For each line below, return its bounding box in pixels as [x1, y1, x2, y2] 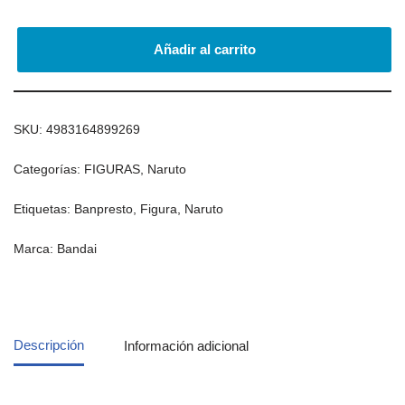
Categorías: [14, 162, 84, 176]
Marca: [14, 241, 57, 256]
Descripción [14, 337, 84, 353]
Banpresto [74, 202, 133, 216]
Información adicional [124, 337, 249, 353]
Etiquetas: [14, 202, 74, 216]
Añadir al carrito [153, 41, 256, 57]
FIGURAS [84, 162, 140, 176]
